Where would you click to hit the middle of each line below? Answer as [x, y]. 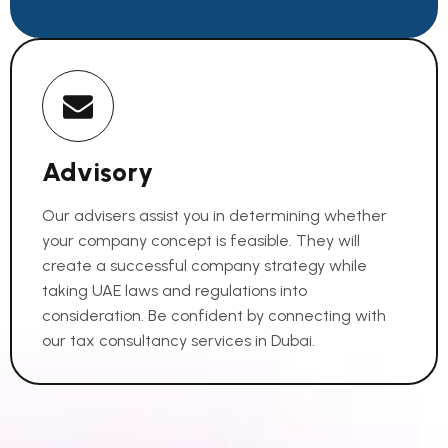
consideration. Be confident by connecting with [214, 315]
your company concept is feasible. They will [201, 240]
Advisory [97, 172]
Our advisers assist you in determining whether [214, 215]
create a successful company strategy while [204, 265]
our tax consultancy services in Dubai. [178, 340]
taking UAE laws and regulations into [174, 290]
